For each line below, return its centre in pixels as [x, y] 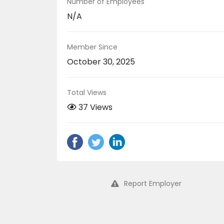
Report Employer [152, 183]
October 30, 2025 [101, 62]
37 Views [95, 107]
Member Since [92, 47]
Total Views [87, 92]
